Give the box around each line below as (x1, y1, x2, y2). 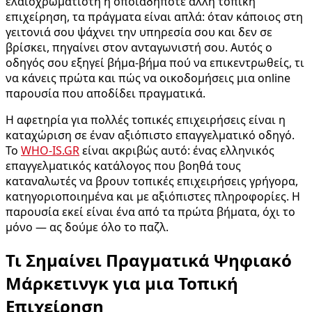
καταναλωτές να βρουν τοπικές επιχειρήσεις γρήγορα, (6, 173, 298, 189)
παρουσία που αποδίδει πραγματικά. (6, 85, 205, 101)
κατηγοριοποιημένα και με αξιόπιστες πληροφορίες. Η (6, 188, 300, 204)
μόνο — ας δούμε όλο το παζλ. (6, 219, 169, 235)
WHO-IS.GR (21, 142, 79, 158)
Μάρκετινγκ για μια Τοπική (6, 271, 238, 295)
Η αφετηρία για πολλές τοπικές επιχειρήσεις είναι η (6, 111, 286, 127)
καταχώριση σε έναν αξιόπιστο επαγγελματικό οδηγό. (6, 127, 295, 143)
